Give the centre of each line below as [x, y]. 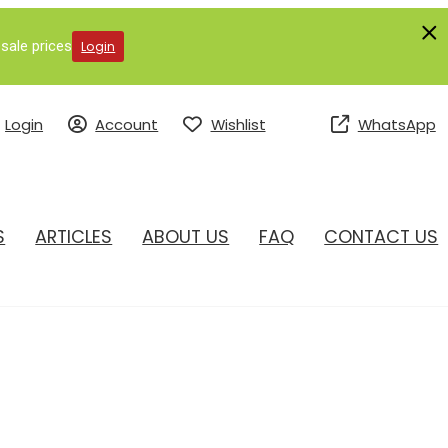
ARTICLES [74, 236]
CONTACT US [381, 236]
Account [127, 124]
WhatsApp [396, 124]
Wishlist [238, 124]
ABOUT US [186, 236]
